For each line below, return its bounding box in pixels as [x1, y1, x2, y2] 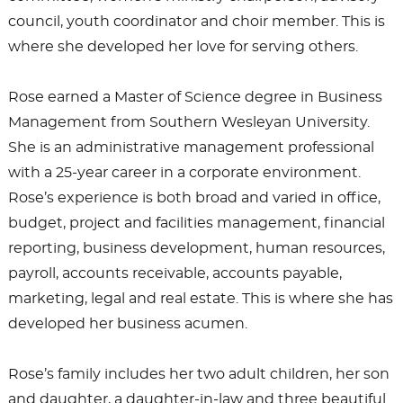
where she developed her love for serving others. [7, 39, 358, 54]
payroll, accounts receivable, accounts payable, [7, 265, 342, 281]
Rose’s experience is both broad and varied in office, [7, 190, 381, 205]
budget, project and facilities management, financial [7, 215, 385, 230]
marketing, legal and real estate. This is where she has [7, 291, 393, 306]
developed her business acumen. [7, 316, 247, 331]
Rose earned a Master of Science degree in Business [7, 89, 382, 104]
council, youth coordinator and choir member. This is [7, 13, 385, 29]
